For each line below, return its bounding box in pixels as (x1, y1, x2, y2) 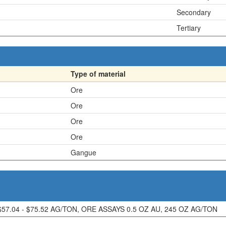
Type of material (71, 69, 126, 79)
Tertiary (177, 23, 201, 33)
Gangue (71, 147, 96, 157)
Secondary (177, 7, 211, 17)
